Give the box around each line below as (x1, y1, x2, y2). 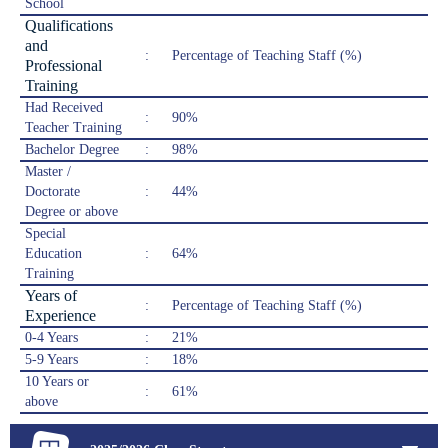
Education (25, 246, 82, 262)
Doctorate (25, 184, 80, 200)
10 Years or (25, 374, 89, 390)
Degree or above (25, 204, 118, 220)
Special (25, 226, 66, 242)
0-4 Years (25, 330, 78, 346)
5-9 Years (25, 352, 78, 368)
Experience (25, 307, 96, 325)
